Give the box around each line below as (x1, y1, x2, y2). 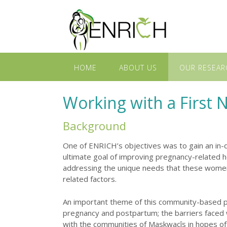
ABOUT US (119, 63, 157, 72)
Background (63, 118, 126, 133)
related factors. (63, 174, 117, 184)
